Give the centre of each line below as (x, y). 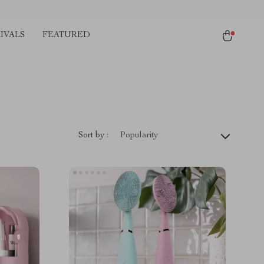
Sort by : (93, 135)
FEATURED (66, 35)
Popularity (139, 136)
